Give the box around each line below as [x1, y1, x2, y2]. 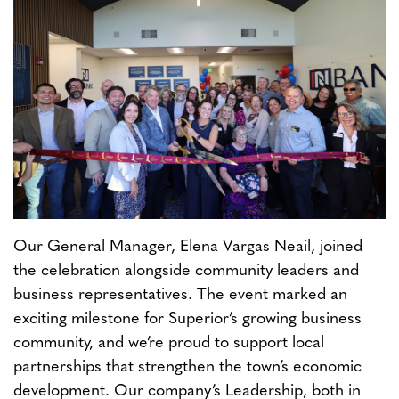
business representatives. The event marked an [13, 286, 347, 304]
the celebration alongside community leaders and [13, 262, 359, 280]
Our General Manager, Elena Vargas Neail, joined [13, 238, 362, 256]
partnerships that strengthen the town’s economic [13, 358, 362, 376]
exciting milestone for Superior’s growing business [13, 310, 362, 328]
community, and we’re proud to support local [13, 334, 324, 352]
